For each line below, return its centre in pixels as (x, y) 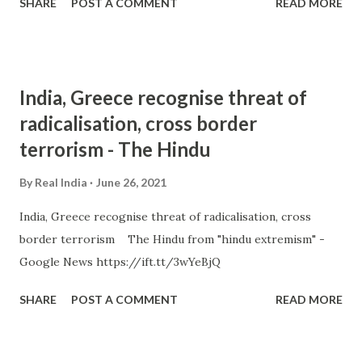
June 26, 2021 (131, 182)
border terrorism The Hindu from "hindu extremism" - (172, 239)
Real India (61, 182)
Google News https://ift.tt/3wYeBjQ (120, 262)
